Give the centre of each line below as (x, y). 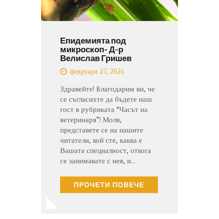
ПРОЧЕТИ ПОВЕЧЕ (109, 185)
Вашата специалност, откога (106, 151)
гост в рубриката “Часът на (104, 110)
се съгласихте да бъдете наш (106, 99)
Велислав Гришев (96, 58)
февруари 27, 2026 (97, 72)
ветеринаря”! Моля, (91, 120)
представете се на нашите (102, 130)
